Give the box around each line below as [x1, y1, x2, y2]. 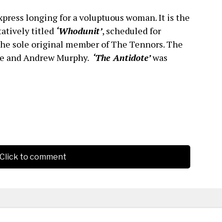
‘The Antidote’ [93, 52, 151, 64]
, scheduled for [102, 25, 161, 37]
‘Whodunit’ [56, 25, 102, 37]
